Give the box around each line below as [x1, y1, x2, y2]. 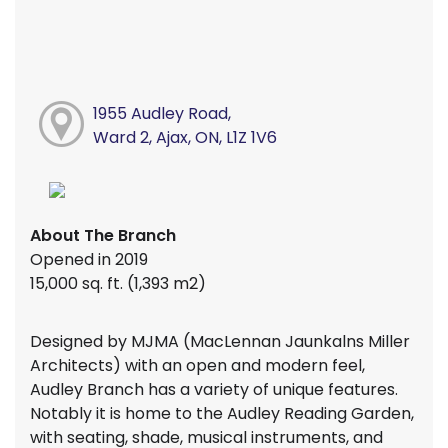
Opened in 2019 [30, 248, 152, 272]
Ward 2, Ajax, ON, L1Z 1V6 [92, 126, 277, 150]
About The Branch [30, 224, 176, 248]
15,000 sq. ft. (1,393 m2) [30, 272, 210, 296]
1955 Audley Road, [92, 102, 231, 126]
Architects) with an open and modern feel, [30, 354, 365, 378]
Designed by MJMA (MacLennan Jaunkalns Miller [30, 330, 410, 354]
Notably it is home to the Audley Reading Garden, [30, 402, 414, 426]
